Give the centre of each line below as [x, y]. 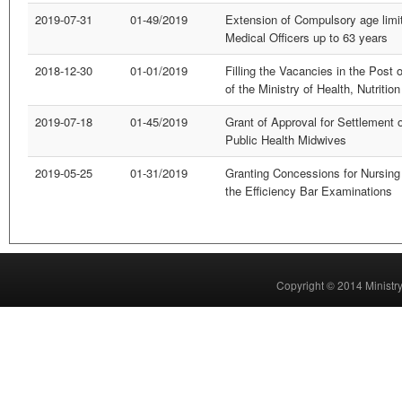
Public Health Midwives [286, 140]
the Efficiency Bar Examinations [309, 191]
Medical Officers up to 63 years [306, 37]
